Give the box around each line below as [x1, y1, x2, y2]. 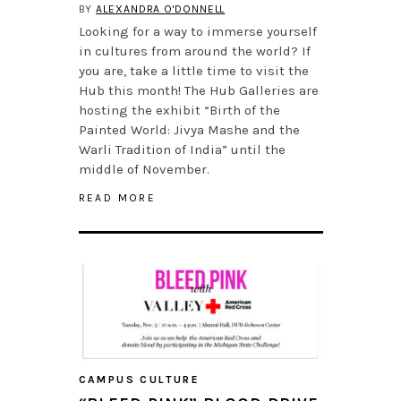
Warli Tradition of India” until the [78, 141, 286, 158]
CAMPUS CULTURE [78, 373, 200, 387]
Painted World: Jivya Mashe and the [78, 122, 300, 139]
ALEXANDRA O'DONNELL [96, 3, 226, 16]
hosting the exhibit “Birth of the [78, 102, 280, 119]
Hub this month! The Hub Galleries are [78, 82, 319, 99]
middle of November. [78, 161, 209, 178]
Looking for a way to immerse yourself [78, 23, 317, 40]
